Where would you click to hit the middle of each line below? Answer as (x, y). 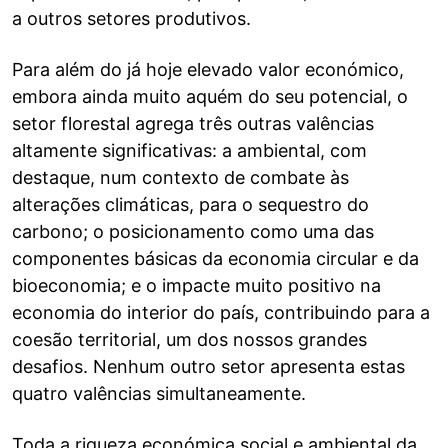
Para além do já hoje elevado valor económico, (208, 69)
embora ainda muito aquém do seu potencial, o (210, 96)
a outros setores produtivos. (131, 18)
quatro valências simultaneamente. (159, 393)
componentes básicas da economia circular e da (215, 258)
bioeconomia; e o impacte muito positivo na (196, 285)
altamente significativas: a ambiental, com (189, 150)
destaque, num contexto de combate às (180, 177)
